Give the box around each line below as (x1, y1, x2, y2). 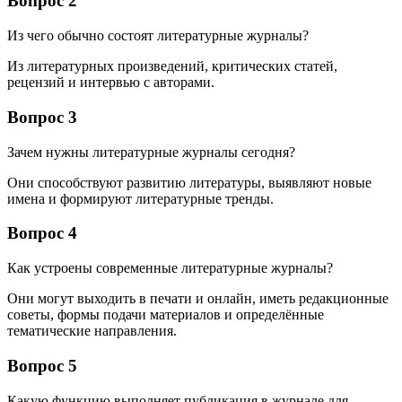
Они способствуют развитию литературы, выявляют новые (7, 174, 371, 190)
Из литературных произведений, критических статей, (7, 58, 337, 74)
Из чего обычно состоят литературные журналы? (7, 28, 309, 44)
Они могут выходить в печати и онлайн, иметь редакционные (7, 291, 389, 307)
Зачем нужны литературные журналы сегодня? (7, 144, 295, 160)
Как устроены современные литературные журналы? (7, 260, 333, 276)
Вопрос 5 (7, 355, 77, 375)
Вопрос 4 (7, 223, 77, 243)
